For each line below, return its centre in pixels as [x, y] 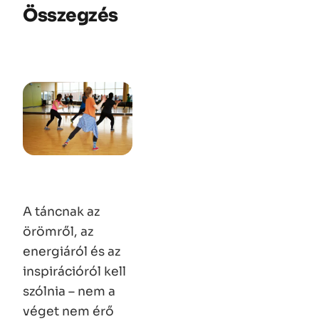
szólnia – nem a [69, 292]
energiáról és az [72, 252]
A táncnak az [61, 212]
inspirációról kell [74, 272]
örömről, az [58, 232]
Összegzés [70, 16]
